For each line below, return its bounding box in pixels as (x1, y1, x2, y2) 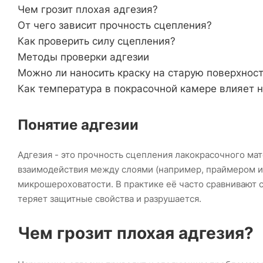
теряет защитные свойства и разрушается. (18, 193, 201, 205)
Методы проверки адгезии (18, 51, 149, 63)
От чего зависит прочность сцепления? (18, 19, 212, 32)
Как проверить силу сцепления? (18, 35, 176, 48)
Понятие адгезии (18, 116, 139, 134)
